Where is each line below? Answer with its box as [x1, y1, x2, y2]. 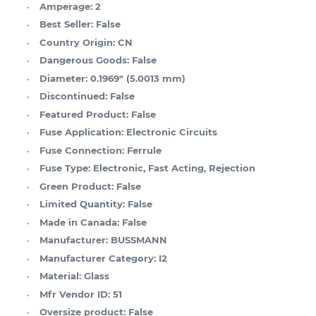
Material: [39, 270, 81, 282]
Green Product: [39, 180, 114, 192]
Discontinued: [39, 90, 107, 102]
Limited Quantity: [39, 198, 125, 210]
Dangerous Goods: [39, 54, 129, 66]
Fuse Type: [39, 162, 90, 174]
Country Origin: [39, 36, 115, 48]
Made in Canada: [39, 216, 119, 228]
